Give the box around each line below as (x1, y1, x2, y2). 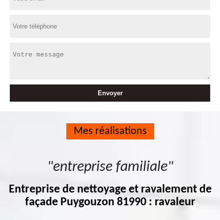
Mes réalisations (73, 126, 147, 137)
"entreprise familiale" (47, 160, 173, 175)
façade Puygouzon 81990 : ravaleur (25, 196, 195, 208)
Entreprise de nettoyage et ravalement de (8, 184, 212, 195)
